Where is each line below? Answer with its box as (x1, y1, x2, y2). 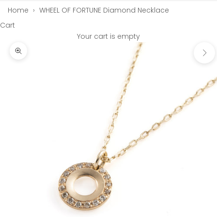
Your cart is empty (77, 31, 140, 41)
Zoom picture (18, 51, 65, 61)
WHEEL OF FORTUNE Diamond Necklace (39, 5, 169, 15)
